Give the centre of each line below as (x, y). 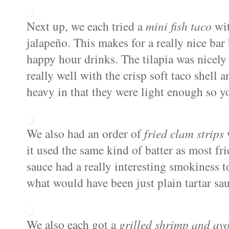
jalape (41, 43)
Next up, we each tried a (86, 26)
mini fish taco (179, 26)
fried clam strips (184, 133)
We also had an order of (85, 134)
